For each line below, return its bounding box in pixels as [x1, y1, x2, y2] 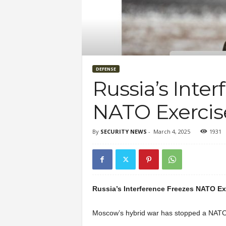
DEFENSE [95, 66, 116, 72]
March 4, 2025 [153, 128, 190, 135]
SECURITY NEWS [100, 128, 147, 135]
